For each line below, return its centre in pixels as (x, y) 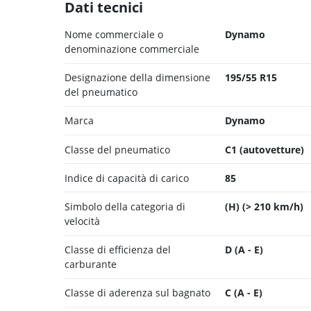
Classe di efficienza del (118, 250)
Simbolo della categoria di (125, 206)
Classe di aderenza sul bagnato (137, 293)
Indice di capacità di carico (127, 178)
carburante (91, 264)
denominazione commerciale (132, 49)
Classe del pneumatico (117, 149)
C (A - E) (243, 293)
